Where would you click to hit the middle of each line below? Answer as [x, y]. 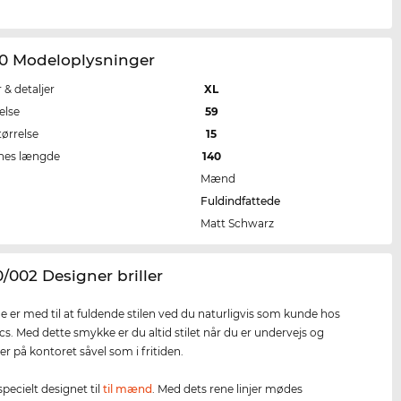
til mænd [128, 388]
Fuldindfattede [241, 200]
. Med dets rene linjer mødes [228, 388]
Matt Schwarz [238, 223]
